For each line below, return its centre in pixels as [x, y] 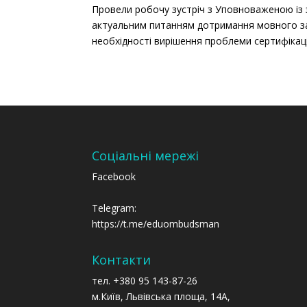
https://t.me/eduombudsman [156, 224]
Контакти [122, 260]
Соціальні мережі [146, 156]
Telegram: [114, 208]
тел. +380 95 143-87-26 [145, 281]
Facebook [114, 177]
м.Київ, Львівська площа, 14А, [161, 297]
